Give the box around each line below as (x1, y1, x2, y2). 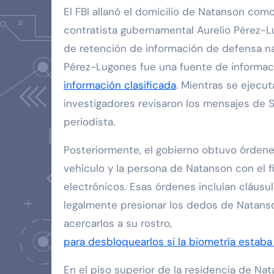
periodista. (64, 114, 115, 128)
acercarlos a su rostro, (64, 216, 172, 230)
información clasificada (64, 78, 176, 92)
